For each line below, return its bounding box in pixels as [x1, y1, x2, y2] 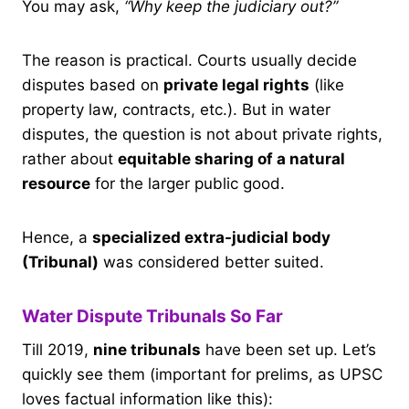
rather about [22, 149, 118, 168]
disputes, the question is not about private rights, [22, 124, 383, 143]
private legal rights [163, 75, 309, 94]
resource [22, 173, 90, 193]
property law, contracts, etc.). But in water [22, 100, 330, 119]
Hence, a [22, 227, 92, 246]
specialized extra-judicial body [92, 227, 330, 246]
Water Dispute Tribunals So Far [22, 305, 283, 327]
